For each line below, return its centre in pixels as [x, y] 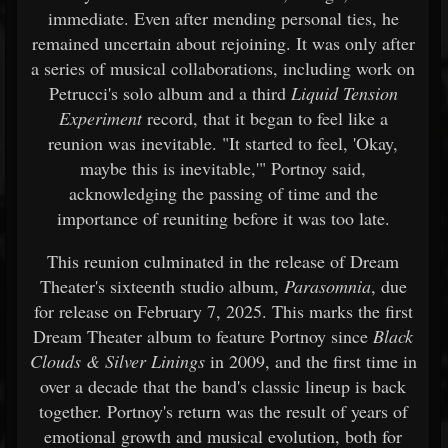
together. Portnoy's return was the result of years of [223, 411]
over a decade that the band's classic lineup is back [223, 386]
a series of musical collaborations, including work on [223, 68]
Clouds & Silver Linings [117, 361]
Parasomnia [327, 286]
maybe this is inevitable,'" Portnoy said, [223, 168]
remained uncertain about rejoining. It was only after [223, 43]
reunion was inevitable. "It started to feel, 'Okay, [223, 143]
